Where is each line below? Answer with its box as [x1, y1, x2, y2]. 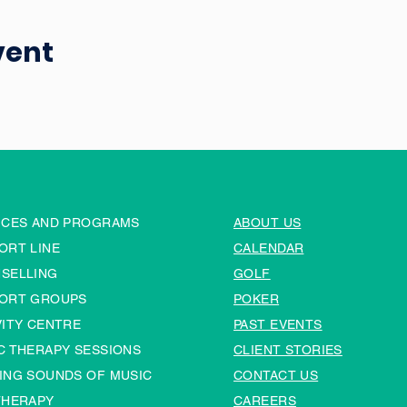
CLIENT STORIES [233, 342, 342, 357]
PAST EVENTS [233, 317, 323, 332]
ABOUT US [233, 215, 302, 230]
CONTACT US [233, 368, 319, 382]
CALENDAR [233, 241, 304, 255]
